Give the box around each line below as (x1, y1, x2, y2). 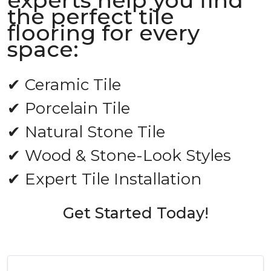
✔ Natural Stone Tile (7, 122, 165, 142)
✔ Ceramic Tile (7, 75, 121, 94)
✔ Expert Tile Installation (7, 169, 201, 189)
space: (7, 36, 79, 62)
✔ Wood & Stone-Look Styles (7, 146, 231, 165)
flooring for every (7, 19, 200, 46)
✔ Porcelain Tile (7, 99, 130, 118)
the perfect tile (7, 3, 174, 30)
